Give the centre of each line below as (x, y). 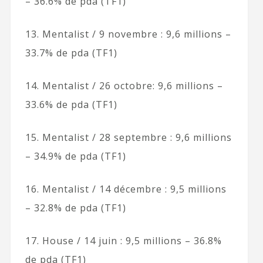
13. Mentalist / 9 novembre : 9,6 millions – (128, 34)
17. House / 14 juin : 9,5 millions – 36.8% (123, 240)
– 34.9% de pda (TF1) (75, 156)
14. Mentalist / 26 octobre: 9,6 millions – (124, 85)
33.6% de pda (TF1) (71, 104)
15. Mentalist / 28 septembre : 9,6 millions (128, 137)
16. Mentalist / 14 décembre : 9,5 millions (126, 189)
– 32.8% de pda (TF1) (75, 208)
